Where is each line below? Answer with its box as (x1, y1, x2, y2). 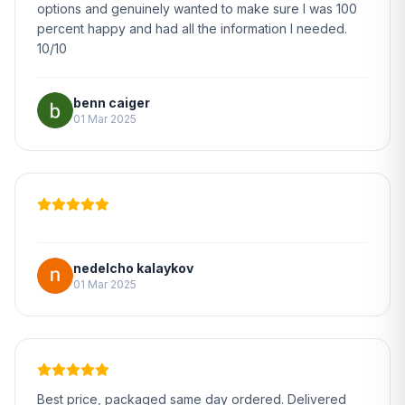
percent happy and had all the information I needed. (37, 21, 347, 36)
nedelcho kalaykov (73, 260, 193, 276)
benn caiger (73, 95, 150, 110)
